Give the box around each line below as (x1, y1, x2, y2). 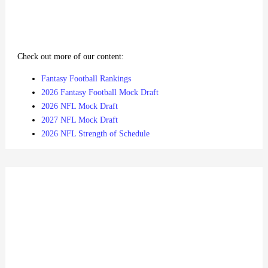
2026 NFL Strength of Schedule (41, 129, 150, 139)
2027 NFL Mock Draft (41, 115, 118, 125)
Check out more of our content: (17, 52, 124, 62)
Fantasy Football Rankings (41, 74, 131, 84)
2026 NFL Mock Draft (41, 102, 118, 111)
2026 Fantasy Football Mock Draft (41, 88, 159, 98)
